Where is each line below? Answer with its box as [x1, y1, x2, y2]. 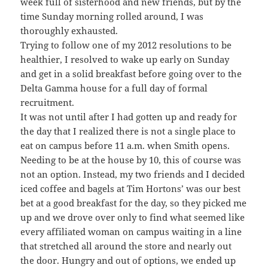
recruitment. [20, 96, 75, 108]
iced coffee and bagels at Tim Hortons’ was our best [20, 182, 241, 194]
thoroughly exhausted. [20, 24, 118, 36]
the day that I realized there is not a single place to [20, 124, 236, 137]
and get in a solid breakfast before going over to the [20, 67, 242, 80]
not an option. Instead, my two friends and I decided [20, 167, 245, 180]
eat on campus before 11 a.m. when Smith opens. [20, 139, 230, 151]
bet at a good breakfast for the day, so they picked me [20, 196, 247, 209]
